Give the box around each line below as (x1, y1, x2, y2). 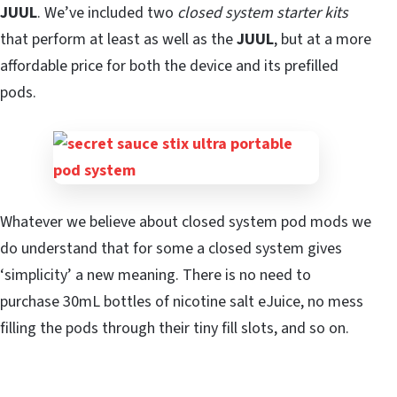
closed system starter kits (177, 2, 348, 25)
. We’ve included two (37, 2, 177, 25)
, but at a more (274, 28, 371, 51)
